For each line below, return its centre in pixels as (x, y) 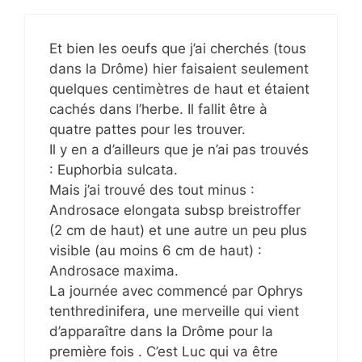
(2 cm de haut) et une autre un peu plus (178, 231)
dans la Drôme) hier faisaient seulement (179, 69)
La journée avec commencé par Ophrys (176, 291)
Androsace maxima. (114, 271)
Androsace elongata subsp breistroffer (175, 210)
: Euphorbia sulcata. (114, 170)
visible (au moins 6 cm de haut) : (156, 251)
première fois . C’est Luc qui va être (164, 352)
